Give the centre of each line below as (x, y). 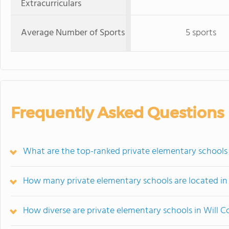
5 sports (201, 33)
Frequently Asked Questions (117, 113)
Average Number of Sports (73, 33)
